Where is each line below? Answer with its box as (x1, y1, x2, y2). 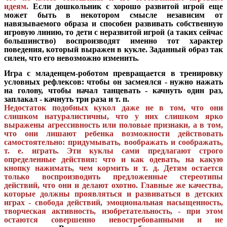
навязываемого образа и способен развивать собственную (4, 19, 223, 28)
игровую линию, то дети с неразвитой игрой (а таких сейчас (4, 27, 223, 36)
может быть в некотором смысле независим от (4, 10, 223, 19)
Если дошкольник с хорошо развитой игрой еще (32, 2, 223, 11)
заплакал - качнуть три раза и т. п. (4, 95, 129, 104)
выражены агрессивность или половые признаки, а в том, (4, 121, 223, 130)
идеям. (4, 2, 28, 11)
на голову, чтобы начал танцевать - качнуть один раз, (4, 86, 223, 95)
